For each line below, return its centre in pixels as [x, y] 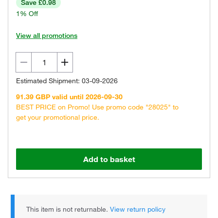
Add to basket [109, 159]
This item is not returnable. [68, 209]
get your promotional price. [58, 117]
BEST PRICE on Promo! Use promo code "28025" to [97, 107]
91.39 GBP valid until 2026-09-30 [69, 97]
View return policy [138, 209]
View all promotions [47, 36]
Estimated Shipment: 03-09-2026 [67, 81]
